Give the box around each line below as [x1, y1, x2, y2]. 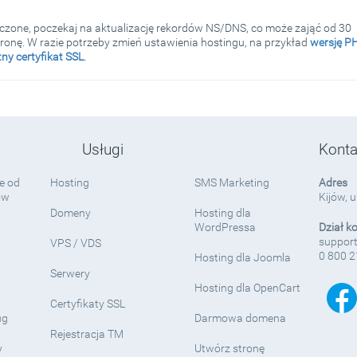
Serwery [50, 266, 91, 280]
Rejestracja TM [50, 327, 124, 340]
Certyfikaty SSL [50, 296, 126, 310]
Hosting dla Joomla [194, 250, 291, 264]
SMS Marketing [194, 175, 272, 189]
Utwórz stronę [194, 341, 265, 355]
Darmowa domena [194, 311, 286, 324]
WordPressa [194, 220, 256, 233]
